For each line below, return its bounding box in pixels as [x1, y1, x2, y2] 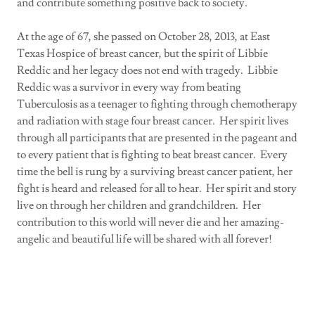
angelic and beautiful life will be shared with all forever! [17, 231, 272, 246]
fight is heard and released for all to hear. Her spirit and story [17, 181, 297, 195]
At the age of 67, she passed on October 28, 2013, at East [17, 29, 270, 44]
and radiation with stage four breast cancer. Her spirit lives [17, 113, 288, 128]
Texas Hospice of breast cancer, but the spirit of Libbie [17, 46, 268, 60]
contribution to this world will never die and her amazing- [17, 214, 284, 229]
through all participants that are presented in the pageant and [17, 130, 297, 145]
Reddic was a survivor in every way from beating [17, 79, 241, 94]
